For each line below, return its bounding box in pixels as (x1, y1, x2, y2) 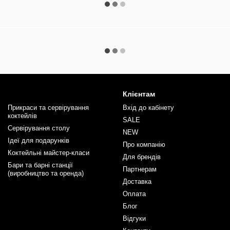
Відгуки (123, 215, 146, 223)
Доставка (123, 178, 151, 186)
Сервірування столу (8, 124, 70, 132)
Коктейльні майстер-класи (8, 149, 89, 157)
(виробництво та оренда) (8, 169, 84, 178)
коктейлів (8, 112, 37, 120)
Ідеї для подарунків (8, 137, 69, 145)
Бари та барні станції (8, 161, 73, 169)
